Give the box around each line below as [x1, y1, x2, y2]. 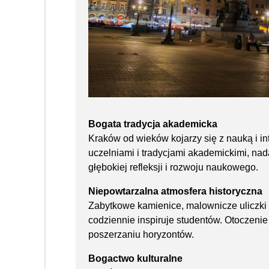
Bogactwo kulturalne [88, 253, 183, 264]
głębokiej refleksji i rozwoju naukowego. [88, 162, 258, 172]
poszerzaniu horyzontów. [88, 229, 194, 240]
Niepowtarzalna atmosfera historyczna [88, 186, 262, 196]
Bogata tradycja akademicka [88, 118, 217, 129]
